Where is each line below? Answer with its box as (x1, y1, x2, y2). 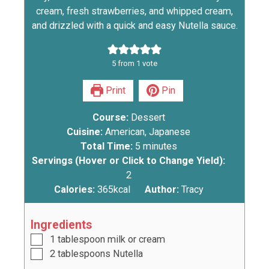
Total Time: (80, 141, 135, 153)
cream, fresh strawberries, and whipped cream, (36, 5, 233, 17)
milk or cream (107, 233, 165, 245)
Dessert (130, 112, 165, 124)
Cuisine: (67, 126, 106, 138)
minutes (142, 141, 177, 153)
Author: (144, 184, 181, 196)
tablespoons (58, 247, 110, 259)
